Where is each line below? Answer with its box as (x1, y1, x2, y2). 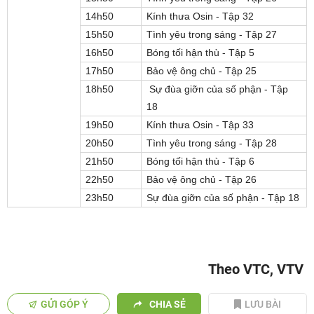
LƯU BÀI (245, 299, 282, 310)
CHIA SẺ (149, 299, 186, 310)
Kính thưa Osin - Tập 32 (146, 11, 254, 22)
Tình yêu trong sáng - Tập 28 (146, 137, 278, 149)
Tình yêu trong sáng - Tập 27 (146, 29, 278, 40)
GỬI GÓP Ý (41, 299, 89, 310)
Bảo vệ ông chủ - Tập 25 (146, 65, 257, 76)
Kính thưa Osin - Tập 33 (146, 119, 254, 130)
